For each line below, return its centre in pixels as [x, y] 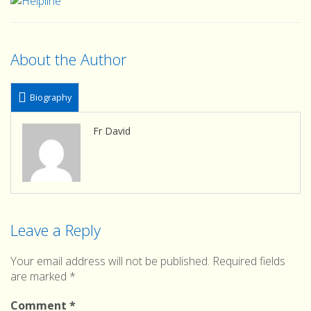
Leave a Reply [56, 229]
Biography [51, 97]
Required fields [249, 261]
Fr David [112, 131]
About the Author [68, 59]
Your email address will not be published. [110, 261]
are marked [40, 276]
